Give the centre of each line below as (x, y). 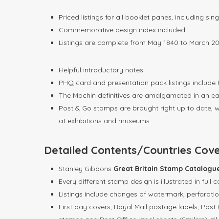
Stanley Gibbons (86, 169)
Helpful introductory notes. (102, 70)
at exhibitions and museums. (105, 121)
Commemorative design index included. (123, 30)
